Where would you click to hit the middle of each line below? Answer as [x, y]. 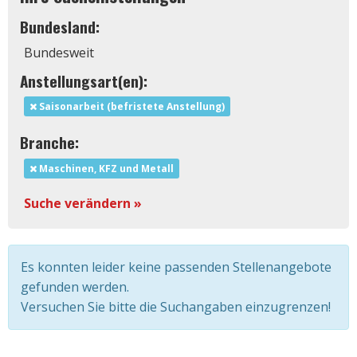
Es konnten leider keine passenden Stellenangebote [176, 267]
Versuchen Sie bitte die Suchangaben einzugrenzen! [176, 307]
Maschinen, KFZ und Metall [106, 169]
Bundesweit [59, 52]
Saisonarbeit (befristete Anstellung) [131, 107]
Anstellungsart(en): [84, 80]
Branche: [49, 142]
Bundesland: [60, 26]
